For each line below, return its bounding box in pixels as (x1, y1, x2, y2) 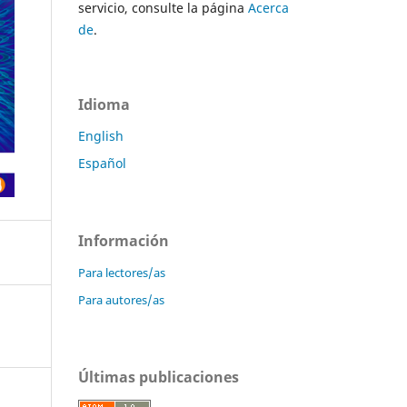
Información (78, 230, 169, 251)
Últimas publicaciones (78, 366, 239, 387)
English (78, 126, 124, 144)
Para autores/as (78, 291, 164, 308)
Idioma (78, 94, 130, 114)
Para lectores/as (78, 263, 165, 281)
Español (78, 154, 126, 172)
